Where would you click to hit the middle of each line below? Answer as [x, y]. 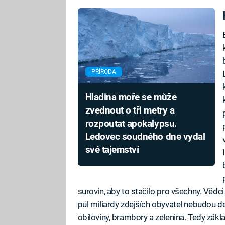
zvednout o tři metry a [130, 111]
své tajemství [112, 150]
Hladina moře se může [131, 98]
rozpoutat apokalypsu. [131, 124]
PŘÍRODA [103, 72]
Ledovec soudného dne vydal [145, 137]
